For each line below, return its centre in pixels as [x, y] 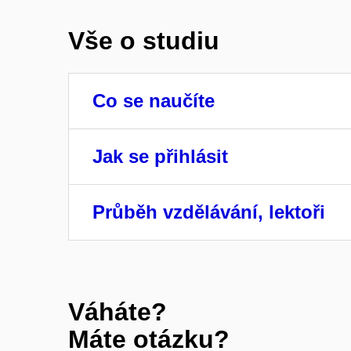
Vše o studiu [144, 41]
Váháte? [118, 312]
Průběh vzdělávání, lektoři [209, 212]
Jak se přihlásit [160, 156]
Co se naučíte [154, 100]
